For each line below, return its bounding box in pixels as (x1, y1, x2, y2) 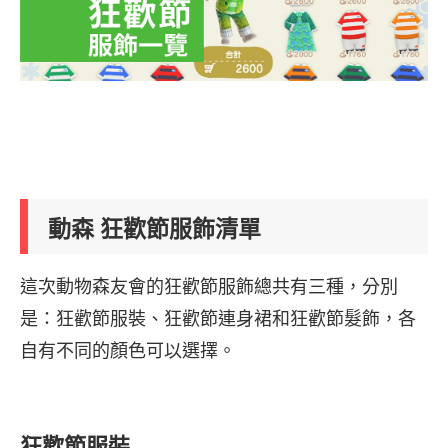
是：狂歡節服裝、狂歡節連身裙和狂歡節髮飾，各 (20, 309, 416, 330)
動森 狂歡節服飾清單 (48, 216, 261, 243)
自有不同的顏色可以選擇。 (20, 341, 236, 362)
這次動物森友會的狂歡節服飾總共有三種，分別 (20, 277, 398, 298)
